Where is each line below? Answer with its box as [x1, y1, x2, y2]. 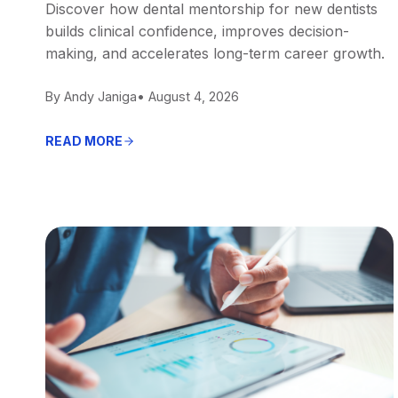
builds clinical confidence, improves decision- [45, 21, 349, 40]
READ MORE [45, 132, 123, 148]
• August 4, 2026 [137, 88, 239, 104]
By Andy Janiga [45, 88, 137, 104]
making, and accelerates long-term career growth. [45, 44, 385, 62]
